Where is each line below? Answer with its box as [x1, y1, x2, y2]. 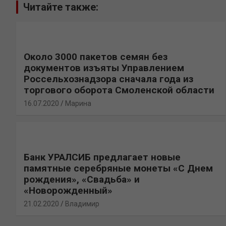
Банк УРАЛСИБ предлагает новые [24, 151, 181, 163]
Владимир [65, 199, 99, 208]
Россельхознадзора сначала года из [24, 73, 193, 85]
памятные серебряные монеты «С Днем [24, 162, 213, 174]
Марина [65, 99, 91, 107]
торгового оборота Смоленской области [24, 84, 214, 96]
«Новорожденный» [24, 184, 115, 196]
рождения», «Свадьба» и [24, 173, 140, 185]
